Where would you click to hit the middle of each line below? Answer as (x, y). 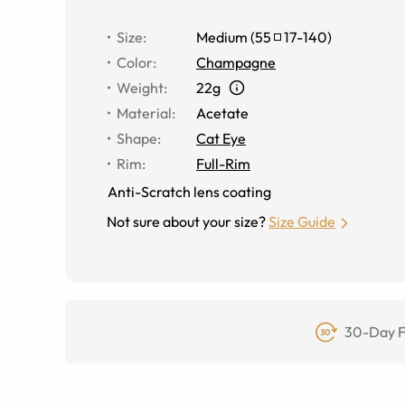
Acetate (222, 113)
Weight (140, 87)
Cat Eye (221, 138)
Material (144, 113)
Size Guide (302, 221)
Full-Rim (223, 163)
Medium (222, 37)
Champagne (236, 62)
